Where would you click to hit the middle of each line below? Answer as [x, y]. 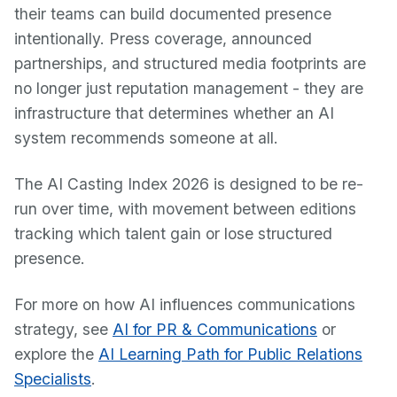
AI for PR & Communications [215, 329]
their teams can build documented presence [173, 14]
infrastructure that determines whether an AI [174, 113]
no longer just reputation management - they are [189, 88]
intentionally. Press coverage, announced [163, 39]
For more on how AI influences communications [185, 304]
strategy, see [63, 329]
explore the [56, 354]
